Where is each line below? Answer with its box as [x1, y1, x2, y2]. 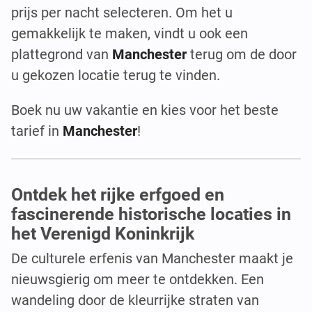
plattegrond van [11, 45, 112, 63]
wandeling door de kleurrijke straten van [11, 292, 259, 309]
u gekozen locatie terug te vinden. [11, 66, 220, 84]
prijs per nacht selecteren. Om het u [11, 3, 233, 21]
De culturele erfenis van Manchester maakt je [11, 250, 293, 267]
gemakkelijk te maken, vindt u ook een [11, 24, 248, 42]
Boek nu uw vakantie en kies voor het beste [11, 101, 279, 118]
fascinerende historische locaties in [11, 204, 291, 225]
